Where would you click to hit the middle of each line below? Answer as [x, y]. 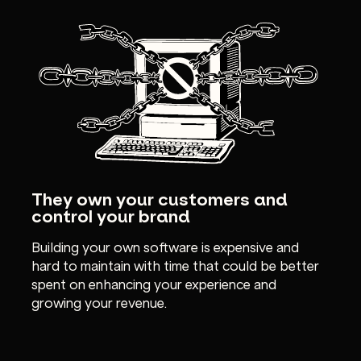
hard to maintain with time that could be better [175, 264]
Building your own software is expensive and [165, 246]
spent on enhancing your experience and [154, 283]
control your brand [110, 215]
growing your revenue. [99, 301]
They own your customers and [159, 198]
